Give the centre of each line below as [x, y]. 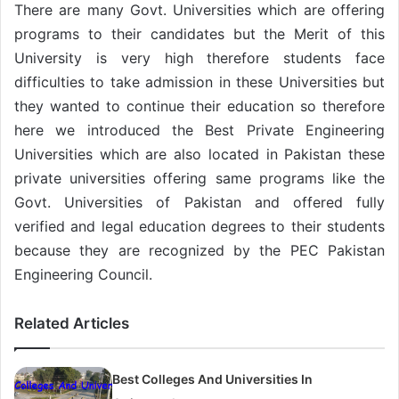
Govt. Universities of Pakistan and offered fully [199, 202]
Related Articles [72, 323]
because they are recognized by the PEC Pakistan [199, 250]
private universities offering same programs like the [199, 178]
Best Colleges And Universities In [213, 379]
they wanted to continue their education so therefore [199, 106]
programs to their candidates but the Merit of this [199, 33]
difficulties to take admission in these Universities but [199, 81]
